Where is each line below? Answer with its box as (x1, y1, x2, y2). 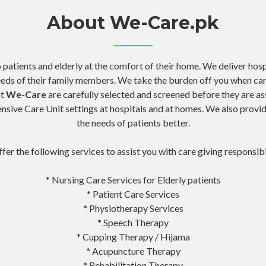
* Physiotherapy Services (83, 202, 183, 214)
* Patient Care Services (87, 188, 179, 199)
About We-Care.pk (47, 11, 219, 34)
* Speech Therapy (97, 216, 169, 228)
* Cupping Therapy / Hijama (76, 230, 190, 242)
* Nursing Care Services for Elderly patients (45, 173, 221, 185)
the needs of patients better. (76, 116, 190, 128)
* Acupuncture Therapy (85, 245, 180, 256)
